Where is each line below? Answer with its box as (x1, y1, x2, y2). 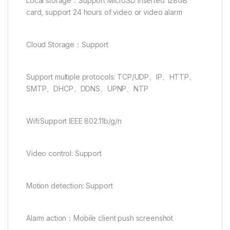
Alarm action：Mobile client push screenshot (26, 214, 174, 223)
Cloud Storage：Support (26, 40, 109, 49)
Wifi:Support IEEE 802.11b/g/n (26, 117, 122, 126)
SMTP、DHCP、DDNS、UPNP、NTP (26, 84, 148, 93)
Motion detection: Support (26, 181, 113, 190)
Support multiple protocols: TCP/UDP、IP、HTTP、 (26, 72, 196, 82)
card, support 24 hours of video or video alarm (26, 8, 182, 17)
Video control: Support (26, 149, 102, 158)
